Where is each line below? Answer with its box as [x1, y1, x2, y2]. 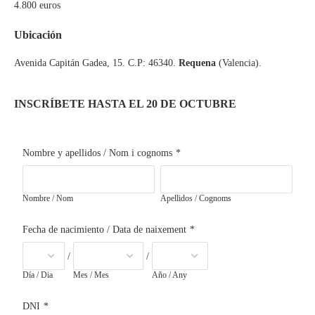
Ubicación [14, 28, 62, 41]
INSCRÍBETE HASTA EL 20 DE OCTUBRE [14, 97, 236, 110]
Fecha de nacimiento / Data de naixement [22, 224, 186, 235]
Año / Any [152, 269, 187, 280]
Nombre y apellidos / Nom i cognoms [22, 147, 172, 158]
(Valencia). [219, 57, 262, 68]
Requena [179, 57, 219, 68]
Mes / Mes [73, 269, 109, 280]
